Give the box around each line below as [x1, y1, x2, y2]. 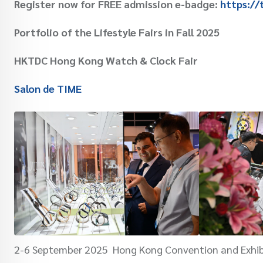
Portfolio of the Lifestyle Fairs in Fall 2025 [14, 25, 220, 39]
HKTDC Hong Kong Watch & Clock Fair [14, 53, 198, 68]
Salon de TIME [14, 82, 82, 96]
